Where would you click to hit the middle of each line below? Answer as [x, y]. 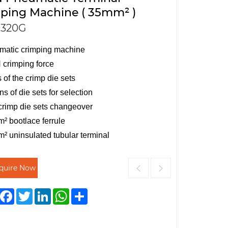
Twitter [46, 192]
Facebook [32, 192]
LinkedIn [66, 192]
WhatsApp [88, 192]
